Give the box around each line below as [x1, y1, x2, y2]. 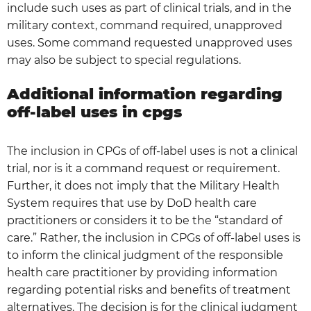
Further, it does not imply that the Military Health [7, 179, 280, 192]
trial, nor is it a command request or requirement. [7, 162, 280, 175]
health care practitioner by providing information [7, 266, 278, 279]
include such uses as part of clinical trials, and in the [7, 1, 292, 15]
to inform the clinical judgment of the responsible [7, 249, 283, 262]
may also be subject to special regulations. [7, 53, 241, 67]
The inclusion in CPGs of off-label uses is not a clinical [7, 144, 298, 158]
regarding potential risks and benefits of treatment [7, 283, 291, 296]
